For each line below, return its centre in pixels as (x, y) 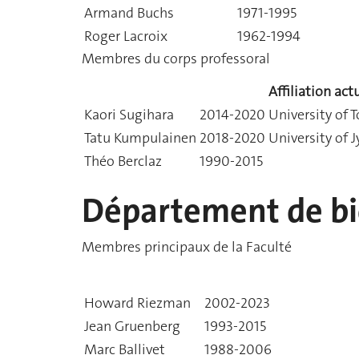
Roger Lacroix (126, 36)
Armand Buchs (129, 13)
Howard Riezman (137, 303)
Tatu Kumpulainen (140, 137)
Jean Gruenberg (132, 326)
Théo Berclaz (123, 161)
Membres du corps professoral (176, 58)
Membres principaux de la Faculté (187, 247)
